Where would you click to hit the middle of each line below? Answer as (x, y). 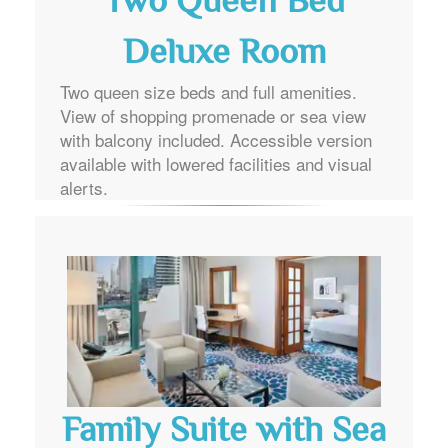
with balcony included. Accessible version (216, 139)
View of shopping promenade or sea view (213, 115)
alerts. (84, 187)
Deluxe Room (224, 54)
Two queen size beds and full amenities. (208, 91)
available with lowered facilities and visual (216, 163)
